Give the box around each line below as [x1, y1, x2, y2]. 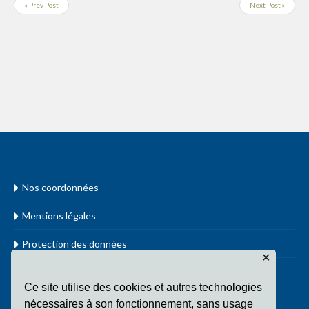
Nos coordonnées [22, 181, 99, 194]
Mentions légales [22, 210, 96, 222]
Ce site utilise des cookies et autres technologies [24, 281, 263, 293]
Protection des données [22, 238, 127, 250]
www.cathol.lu [14, 265, 75, 277]
